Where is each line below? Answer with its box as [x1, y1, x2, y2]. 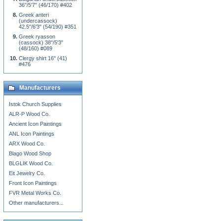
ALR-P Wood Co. [9, 111, 50, 117]
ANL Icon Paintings [9, 131, 54, 137]
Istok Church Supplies [9, 101, 62, 107]
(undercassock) [19, 18, 57, 24]
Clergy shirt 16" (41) [19, 55, 67, 61]
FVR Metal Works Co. [9, 190, 61, 196]
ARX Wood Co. [9, 141, 45, 147]
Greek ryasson [19, 34, 55, 39]
